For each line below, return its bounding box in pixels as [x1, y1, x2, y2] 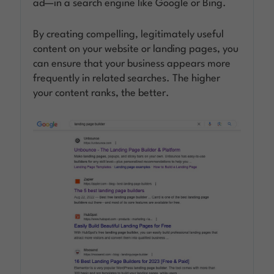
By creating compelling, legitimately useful [33, 29, 224, 40]
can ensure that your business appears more [33, 58, 231, 69]
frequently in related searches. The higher [33, 73, 221, 84]
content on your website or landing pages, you [33, 43, 239, 54]
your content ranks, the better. [33, 87, 170, 98]
